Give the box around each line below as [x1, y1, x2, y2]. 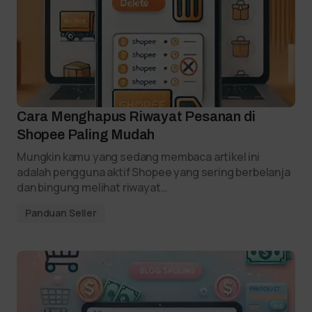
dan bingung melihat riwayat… [17, 180, 168, 195]
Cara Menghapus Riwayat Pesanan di [17, 109, 256, 124]
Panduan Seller [25, 206, 97, 219]
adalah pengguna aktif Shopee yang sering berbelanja [17, 164, 290, 180]
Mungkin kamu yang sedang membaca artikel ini [17, 149, 260, 164]
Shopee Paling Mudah [17, 127, 155, 142]
